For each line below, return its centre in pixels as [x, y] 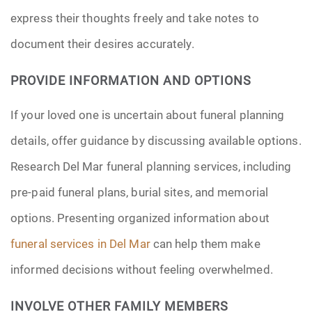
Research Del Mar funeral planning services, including [151, 166]
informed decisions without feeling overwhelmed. [142, 269]
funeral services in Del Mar [80, 243]
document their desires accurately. [103, 44]
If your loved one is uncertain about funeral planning [148, 115]
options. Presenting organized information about [140, 218]
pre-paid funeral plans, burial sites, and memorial [140, 192]
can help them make [205, 243]
